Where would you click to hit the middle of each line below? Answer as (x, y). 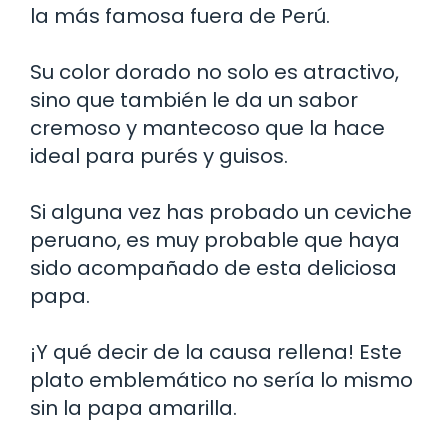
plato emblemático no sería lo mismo (221, 379)
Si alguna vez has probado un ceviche (221, 211)
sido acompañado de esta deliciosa (213, 267)
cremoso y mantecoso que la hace (207, 127)
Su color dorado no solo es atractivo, (214, 71)
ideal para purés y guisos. (159, 155)
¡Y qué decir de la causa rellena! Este (216, 351)
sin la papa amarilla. (133, 407)
